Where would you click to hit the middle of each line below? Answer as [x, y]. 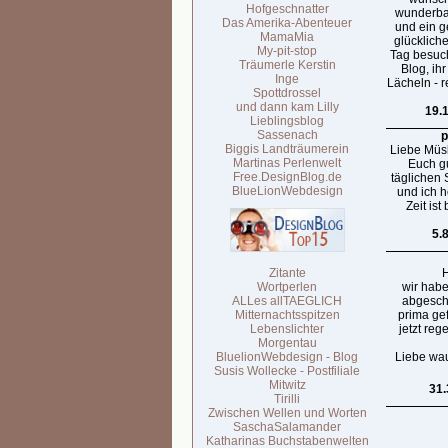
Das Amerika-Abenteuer [287, 23]
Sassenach [287, 135]
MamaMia [287, 37]
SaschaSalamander [287, 427]
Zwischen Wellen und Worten [287, 413]
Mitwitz [287, 385]
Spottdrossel [287, 93]
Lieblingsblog [287, 121]
